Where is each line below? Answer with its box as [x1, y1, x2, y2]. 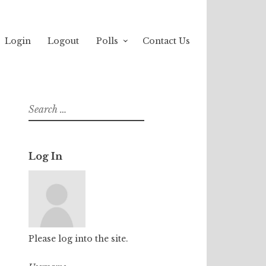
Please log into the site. [28, 233, 128, 244]
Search [28, 100, 53, 111]
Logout [47, 35, 80, 46]
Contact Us [142, 35, 190, 46]
